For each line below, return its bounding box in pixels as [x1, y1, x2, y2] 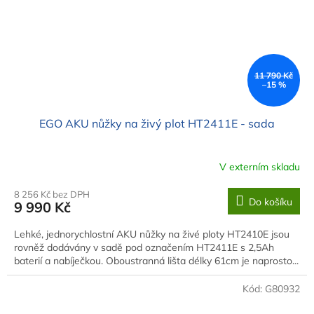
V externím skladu [219, 161, 300, 174]
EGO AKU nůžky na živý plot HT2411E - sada [39, 116, 275, 130]
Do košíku [249, 195, 292, 208]
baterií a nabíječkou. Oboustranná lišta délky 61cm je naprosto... [14, 254, 299, 267]
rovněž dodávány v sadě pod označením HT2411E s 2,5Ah [14, 240, 274, 254]
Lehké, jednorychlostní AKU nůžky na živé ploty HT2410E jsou [14, 227, 289, 240]
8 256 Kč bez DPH [14, 188, 90, 200]
